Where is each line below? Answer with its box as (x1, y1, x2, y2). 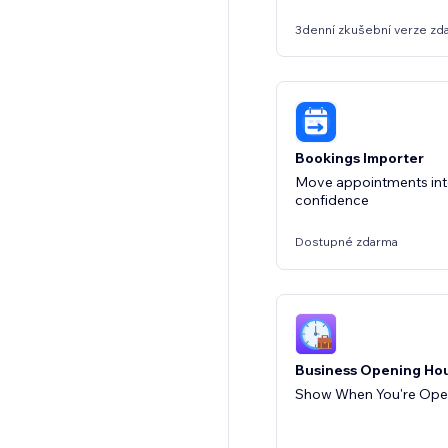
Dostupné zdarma (295, 234, 398, 249)
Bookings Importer (295, 148, 424, 167)
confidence (295, 190, 369, 209)
